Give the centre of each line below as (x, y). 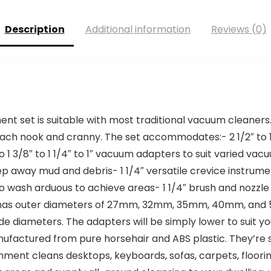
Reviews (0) (239, 30)
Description (34, 30)
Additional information (138, 30)
